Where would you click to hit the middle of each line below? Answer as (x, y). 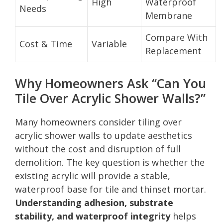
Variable (109, 44)
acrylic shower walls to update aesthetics (104, 135)
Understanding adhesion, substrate (94, 202)
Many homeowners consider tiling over (98, 122)
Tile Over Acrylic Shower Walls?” (110, 98)
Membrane (169, 15)
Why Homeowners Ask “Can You (111, 83)
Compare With (176, 37)
